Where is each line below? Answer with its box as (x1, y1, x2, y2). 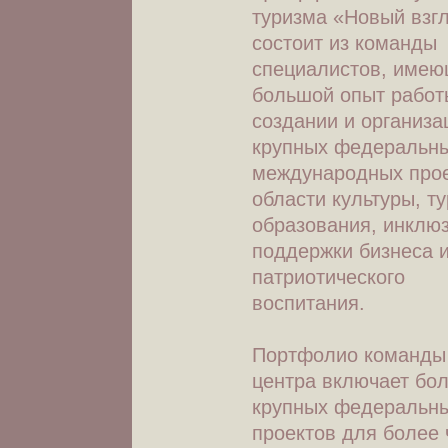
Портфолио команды (252, 344, 446, 366)
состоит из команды (252, 32, 437, 54)
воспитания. (252, 292, 371, 314)
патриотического (252, 266, 405, 288)
